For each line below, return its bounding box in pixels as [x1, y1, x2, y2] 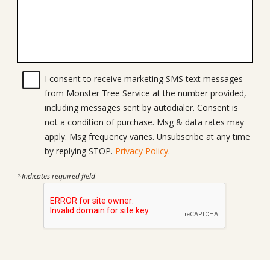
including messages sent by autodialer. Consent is [44, 101, 197, 113]
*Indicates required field [17, 171, 95, 182]
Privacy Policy [115, 145, 168, 157]
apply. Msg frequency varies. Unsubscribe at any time [44, 130, 69, 142]
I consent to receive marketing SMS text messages [44, 72, 243, 84]
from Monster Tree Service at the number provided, [44, 87, 246, 99]
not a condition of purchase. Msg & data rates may [44, 116, 157, 128]
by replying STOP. [44, 145, 115, 157]
